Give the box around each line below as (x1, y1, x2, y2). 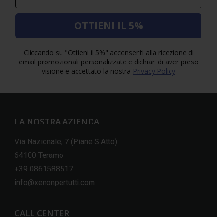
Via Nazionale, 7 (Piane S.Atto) (15, 137, 117, 146)
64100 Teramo (15, 150, 63, 160)
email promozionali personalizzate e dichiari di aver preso (18, 57, 199, 66)
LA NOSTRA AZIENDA (15, 115, 99, 127)
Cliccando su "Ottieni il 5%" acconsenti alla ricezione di (23, 47, 194, 57)
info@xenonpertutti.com (15, 177, 95, 187)
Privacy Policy (133, 66, 175, 76)
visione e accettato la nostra (42, 66, 131, 76)
